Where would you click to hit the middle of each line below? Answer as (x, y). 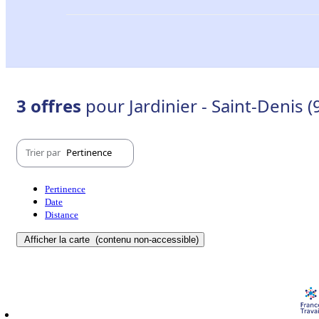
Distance (62, 214)
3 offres (51, 105)
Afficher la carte (58, 239)
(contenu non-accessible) (146, 239)
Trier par (44, 153)
